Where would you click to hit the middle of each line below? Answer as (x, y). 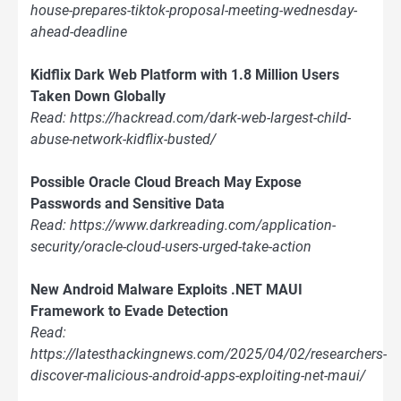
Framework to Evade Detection (129, 311)
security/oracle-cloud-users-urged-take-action (171, 246)
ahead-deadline (79, 31)
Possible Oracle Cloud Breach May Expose (166, 182)
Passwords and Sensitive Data (128, 203)
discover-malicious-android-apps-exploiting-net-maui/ (198, 375)
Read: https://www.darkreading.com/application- (183, 225)
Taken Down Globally (98, 96)
